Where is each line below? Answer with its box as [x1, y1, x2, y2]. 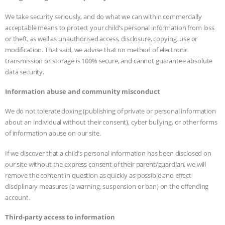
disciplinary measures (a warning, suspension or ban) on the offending [5, 181, 209, 191]
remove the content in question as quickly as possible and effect [5, 170, 192, 180]
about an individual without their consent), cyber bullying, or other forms [5, 118, 217, 127]
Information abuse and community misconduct [5, 87, 160, 96]
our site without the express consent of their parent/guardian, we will [5, 159, 206, 169]
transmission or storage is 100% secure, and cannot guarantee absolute [5, 56, 213, 65]
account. [5, 192, 30, 202]
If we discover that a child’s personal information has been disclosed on [5, 148, 211, 158]
